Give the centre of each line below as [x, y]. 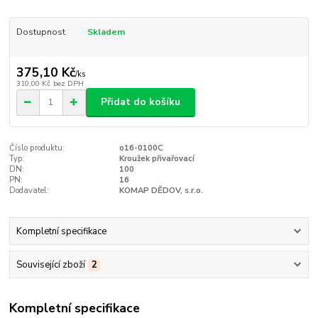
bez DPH [68, 83]
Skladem [106, 32]
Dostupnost [40, 32]
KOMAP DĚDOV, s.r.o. [161, 190]
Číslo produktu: [37, 148]
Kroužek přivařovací [157, 158]
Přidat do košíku [141, 102]
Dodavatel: [29, 190]
